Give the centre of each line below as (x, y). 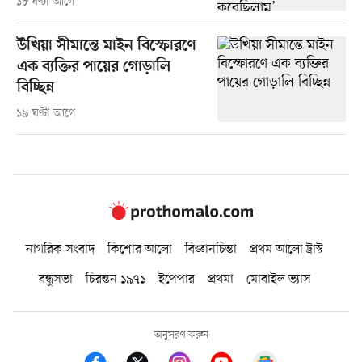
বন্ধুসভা (55, 280)
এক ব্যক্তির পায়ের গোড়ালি (93, 68)
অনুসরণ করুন (181, 335)
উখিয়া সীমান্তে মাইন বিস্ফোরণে (106, 47)
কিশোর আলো (140, 249)
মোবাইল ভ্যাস (278, 280)
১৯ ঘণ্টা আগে (46, 114)
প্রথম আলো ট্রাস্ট (286, 249)
